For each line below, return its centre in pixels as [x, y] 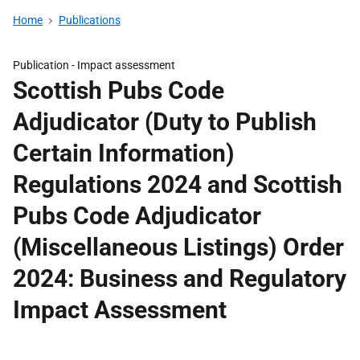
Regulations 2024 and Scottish [178, 184]
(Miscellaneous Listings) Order [178, 247]
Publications [89, 20]
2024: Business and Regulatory [180, 278]
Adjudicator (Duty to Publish [165, 122]
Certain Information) [124, 153]
